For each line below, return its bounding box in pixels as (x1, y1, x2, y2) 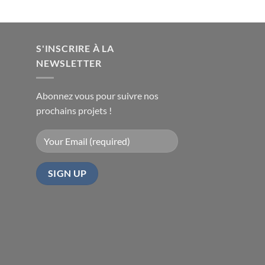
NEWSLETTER (36, 57, 102, 69)
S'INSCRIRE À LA (36, 42, 115, 54)
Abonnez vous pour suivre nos (36, 89, 159, 101)
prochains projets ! (36, 104, 112, 116)
